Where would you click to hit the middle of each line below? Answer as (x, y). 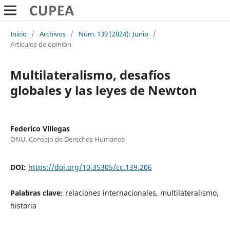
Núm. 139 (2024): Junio (113, 34)
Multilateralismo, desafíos (90, 74)
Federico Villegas (40, 128)
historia (23, 205)
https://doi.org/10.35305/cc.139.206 (90, 167)
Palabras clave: (37, 193)
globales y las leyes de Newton (103, 90)
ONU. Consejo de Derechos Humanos (67, 139)
